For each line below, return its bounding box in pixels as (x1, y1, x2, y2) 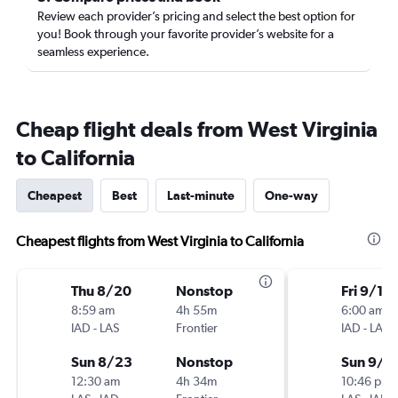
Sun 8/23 (71, 354, 132, 370)
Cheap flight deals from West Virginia (16, 116, 378, 141)
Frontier (176, 321, 218, 335)
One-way (265, 188, 318, 203)
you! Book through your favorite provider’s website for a (37, 27, 334, 41)
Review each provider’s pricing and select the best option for (37, 9, 355, 23)
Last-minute (167, 188, 235, 203)
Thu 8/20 (71, 283, 131, 298)
